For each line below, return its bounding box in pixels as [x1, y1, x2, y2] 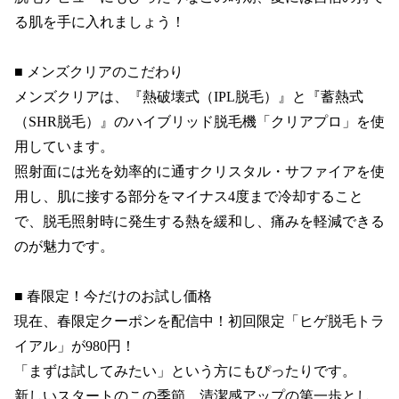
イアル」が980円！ [14, 338, 135, 354]
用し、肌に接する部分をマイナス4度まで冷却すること [14, 188, 363, 204]
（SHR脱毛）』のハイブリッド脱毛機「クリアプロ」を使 [14, 113, 385, 129]
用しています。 [14, 138, 114, 154]
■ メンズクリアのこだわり [14, 63, 183, 79]
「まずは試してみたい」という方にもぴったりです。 [14, 362, 356, 379]
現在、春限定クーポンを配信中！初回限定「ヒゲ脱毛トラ [14, 313, 385, 329]
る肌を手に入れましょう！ [14, 13, 185, 29]
